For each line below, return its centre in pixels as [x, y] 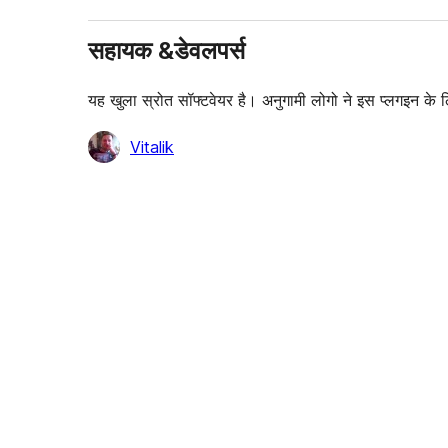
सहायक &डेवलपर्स [166, 50]
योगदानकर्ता [120, 144]
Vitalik [152, 146]
